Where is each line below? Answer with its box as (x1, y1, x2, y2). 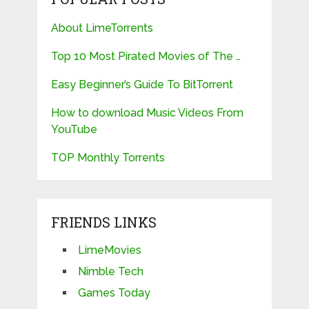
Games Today (77, 286, 150, 300)
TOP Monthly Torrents (50, 151, 165, 165)
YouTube (50, 123, 97, 137)
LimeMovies (77, 243, 141, 257)
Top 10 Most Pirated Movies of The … (50, 50, 241, 63)
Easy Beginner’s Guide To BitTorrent (50, 78, 233, 92)
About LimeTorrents (50, 21, 153, 35)
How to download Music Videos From (50, 106, 243, 120)
